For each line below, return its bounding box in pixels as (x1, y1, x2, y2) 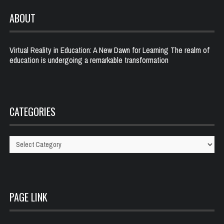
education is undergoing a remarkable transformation (9, 54, 168, 65)
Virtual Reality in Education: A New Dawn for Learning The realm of (9, 44, 209, 55)
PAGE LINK (9, 189, 47, 204)
